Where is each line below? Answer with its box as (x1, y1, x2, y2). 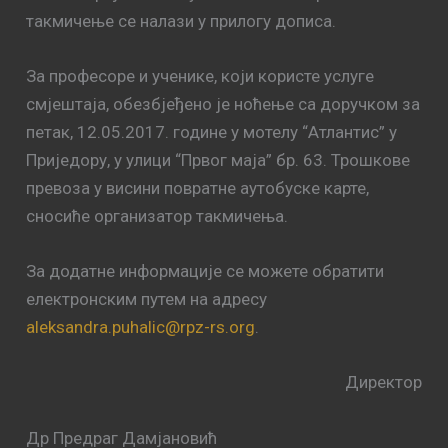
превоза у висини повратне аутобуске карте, (26, 177, 370, 198)
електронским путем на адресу (26, 289, 268, 310)
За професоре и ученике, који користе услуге (26, 65, 375, 86)
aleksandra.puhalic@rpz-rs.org (26, 317, 256, 338)
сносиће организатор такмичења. (26, 205, 289, 226)
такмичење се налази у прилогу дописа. (26, 10, 337, 31)
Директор (344, 372, 422, 393)
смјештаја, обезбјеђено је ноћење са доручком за (26, 93, 421, 114)
